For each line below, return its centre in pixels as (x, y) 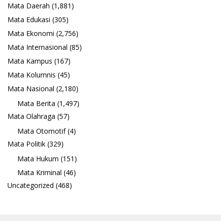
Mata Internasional (37, 47)
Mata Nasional (31, 89)
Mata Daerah (29, 6)
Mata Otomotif (41, 131)
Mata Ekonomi (31, 34)
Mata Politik (26, 144)
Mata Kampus (30, 61)
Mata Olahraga (31, 116)
